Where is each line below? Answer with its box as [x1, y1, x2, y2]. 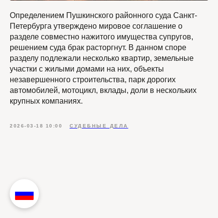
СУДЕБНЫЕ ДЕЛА [70, 123, 128, 129]
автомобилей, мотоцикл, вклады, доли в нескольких [10, 86, 197, 95]
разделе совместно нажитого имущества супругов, [10, 33, 193, 41]
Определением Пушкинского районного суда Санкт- [10, 11, 197, 20]
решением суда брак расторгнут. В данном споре [10, 43, 186, 52]
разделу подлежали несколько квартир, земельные [10, 54, 194, 63]
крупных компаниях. [10, 97, 83, 106]
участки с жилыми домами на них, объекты [10, 65, 164, 73]
